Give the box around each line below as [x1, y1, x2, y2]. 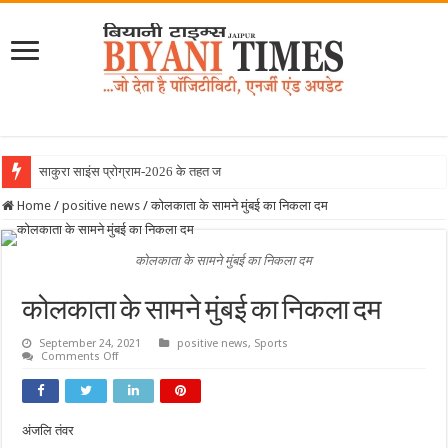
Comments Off [41, 350, 119, 363]
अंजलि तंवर [22, 423, 75, 438]
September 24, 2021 [39, 337, 142, 350]
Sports [254, 337, 289, 350]
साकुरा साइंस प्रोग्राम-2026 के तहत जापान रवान [39, 164, 266, 179]
